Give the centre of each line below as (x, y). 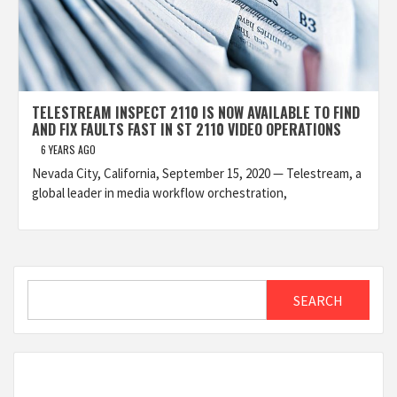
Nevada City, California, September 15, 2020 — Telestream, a (197, 173)
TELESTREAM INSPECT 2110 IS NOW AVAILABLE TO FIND (196, 113)
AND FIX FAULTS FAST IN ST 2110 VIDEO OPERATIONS (187, 129)
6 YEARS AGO (68, 149)
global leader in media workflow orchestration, (160, 193)
